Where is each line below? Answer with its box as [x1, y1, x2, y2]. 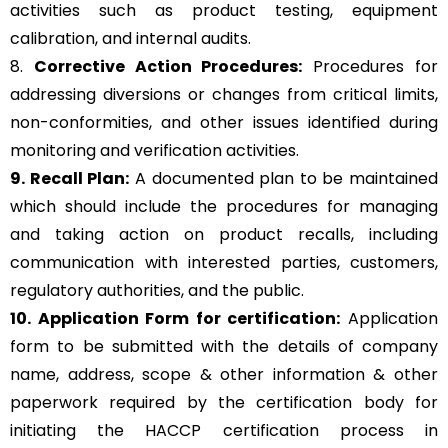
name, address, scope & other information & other [10, 363, 438, 387]
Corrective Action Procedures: [33, 55, 303, 79]
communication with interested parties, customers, [10, 251, 438, 275]
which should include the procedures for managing [10, 195, 438, 219]
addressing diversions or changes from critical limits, [10, 83, 438, 107]
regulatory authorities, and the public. [10, 279, 304, 303]
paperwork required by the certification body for [10, 391, 438, 415]
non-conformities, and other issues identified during [10, 111, 438, 135]
